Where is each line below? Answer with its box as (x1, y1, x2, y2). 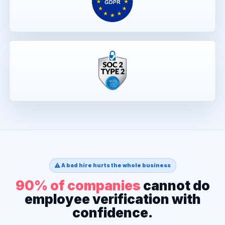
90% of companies (15, 178, 141, 193)
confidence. (72, 205, 153, 220)
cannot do (140, 178, 210, 193)
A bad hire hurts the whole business (60, 162, 171, 169)
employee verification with (24, 191, 201, 207)
